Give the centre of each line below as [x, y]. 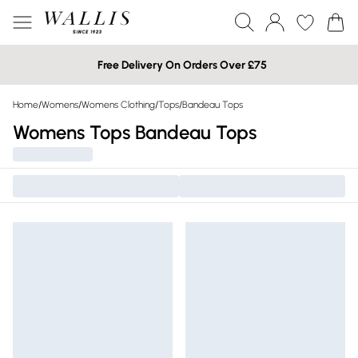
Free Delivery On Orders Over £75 [182, 65]
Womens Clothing [118, 105]
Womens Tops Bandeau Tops [135, 132]
